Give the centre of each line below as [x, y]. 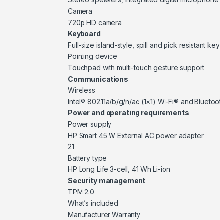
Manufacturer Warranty [104, 215]
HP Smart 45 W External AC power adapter [136, 136]
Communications [98, 79]
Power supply [90, 124]
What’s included [93, 203]
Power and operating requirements [128, 113]
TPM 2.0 [81, 192]
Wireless [82, 90]
